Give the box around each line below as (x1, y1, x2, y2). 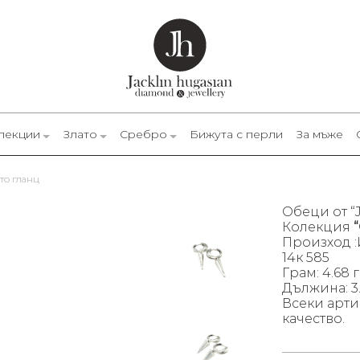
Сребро (119, 127, 167, 142)
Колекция (282, 219, 354, 235)
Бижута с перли (189, 127, 283, 142)
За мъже (295, 127, 343, 142)
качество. (282, 311, 345, 327)
